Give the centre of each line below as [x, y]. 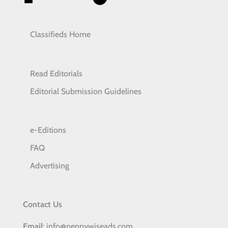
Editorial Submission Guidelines [85, 91]
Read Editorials [56, 73]
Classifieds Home [60, 35]
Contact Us [42, 204]
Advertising [49, 165]
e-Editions [48, 130]
